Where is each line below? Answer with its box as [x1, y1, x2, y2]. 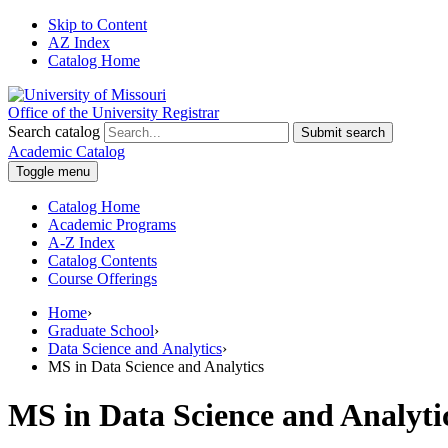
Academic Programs [48, 216, 176, 233]
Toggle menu [16, 164, 90, 179]
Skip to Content [48, 16, 147, 33]
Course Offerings [48, 270, 157, 287]
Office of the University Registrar [8, 104, 219, 121]
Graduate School [48, 322, 154, 339]
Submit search [301, 125, 385, 140]
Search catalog [8, 123, 100, 140]
